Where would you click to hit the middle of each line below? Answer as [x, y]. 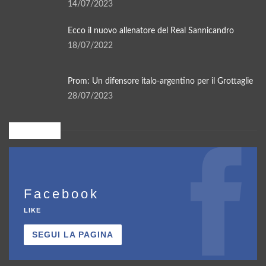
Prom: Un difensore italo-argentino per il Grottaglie [160, 82]
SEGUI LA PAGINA [73, 234]
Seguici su [30, 131]
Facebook [61, 194]
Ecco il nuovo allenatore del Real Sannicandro [151, 31]
